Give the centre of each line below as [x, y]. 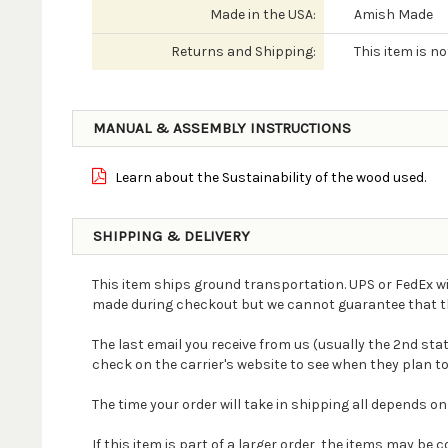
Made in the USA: [262, 14]
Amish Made [393, 14]
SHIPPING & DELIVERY [171, 236]
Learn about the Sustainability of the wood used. [268, 177]
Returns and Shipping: [243, 51]
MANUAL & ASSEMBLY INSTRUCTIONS [221, 128]
